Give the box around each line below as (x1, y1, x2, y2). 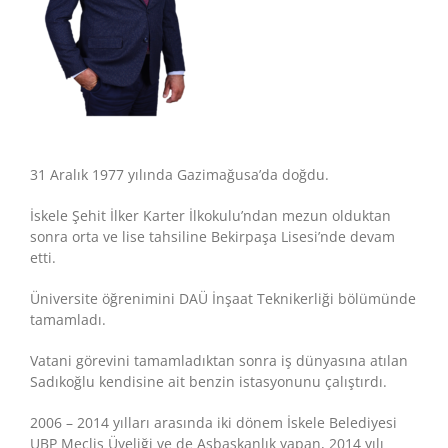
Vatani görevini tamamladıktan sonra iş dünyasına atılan (30, 351, 408, 370)
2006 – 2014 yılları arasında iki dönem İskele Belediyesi (30, 413, 397, 432)
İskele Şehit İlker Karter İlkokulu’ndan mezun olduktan (30, 206, 391, 225)
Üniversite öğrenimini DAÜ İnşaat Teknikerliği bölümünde (30, 289, 416, 308)
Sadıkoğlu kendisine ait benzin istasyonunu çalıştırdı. (30, 372, 387, 391)
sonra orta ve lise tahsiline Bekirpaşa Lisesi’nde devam (30, 227, 395, 246)
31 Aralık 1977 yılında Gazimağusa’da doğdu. (30, 165, 329, 184)
